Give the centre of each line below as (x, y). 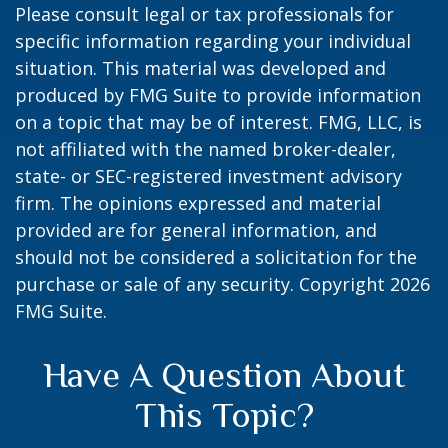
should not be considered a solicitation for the (216, 257)
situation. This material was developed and (200, 68)
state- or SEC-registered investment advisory (208, 176)
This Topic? (224, 415)
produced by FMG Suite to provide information (218, 95)
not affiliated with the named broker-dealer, (205, 149)
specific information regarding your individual (213, 41)
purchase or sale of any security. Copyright (202, 284)
